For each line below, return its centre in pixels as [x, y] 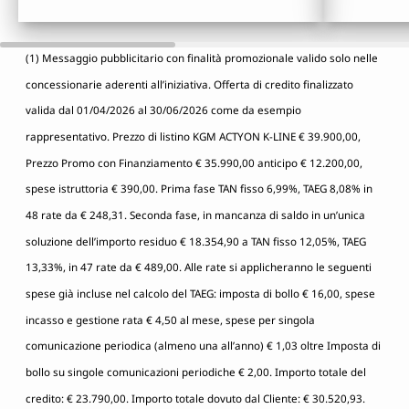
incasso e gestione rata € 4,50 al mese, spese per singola [170, 320]
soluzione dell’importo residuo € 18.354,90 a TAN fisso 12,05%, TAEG [196, 241]
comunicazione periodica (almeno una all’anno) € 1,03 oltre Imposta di [203, 346]
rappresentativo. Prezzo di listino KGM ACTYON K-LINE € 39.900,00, [193, 136]
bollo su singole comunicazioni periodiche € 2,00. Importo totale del [196, 372]
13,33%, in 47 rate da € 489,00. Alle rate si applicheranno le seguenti [199, 267]
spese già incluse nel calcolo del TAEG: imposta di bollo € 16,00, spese [200, 293]
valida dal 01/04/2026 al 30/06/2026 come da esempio [163, 110]
